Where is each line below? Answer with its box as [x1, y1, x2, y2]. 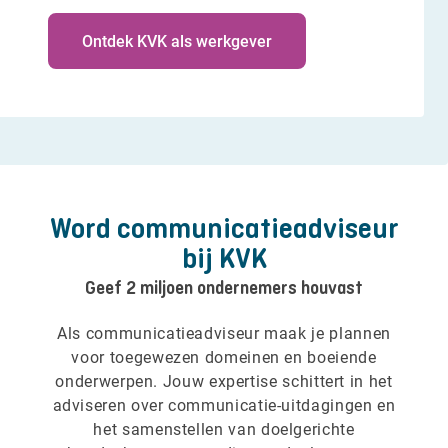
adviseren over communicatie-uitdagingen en [52, 394, 396, 415]
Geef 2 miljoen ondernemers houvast [85, 276, 363, 299]
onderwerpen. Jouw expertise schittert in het [55, 370, 393, 391]
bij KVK [181, 240, 267, 276]
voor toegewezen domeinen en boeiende [71, 346, 377, 367]
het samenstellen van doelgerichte [93, 418, 355, 439]
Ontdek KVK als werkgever [82, 30, 272, 51]
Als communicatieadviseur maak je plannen [57, 322, 391, 343]
